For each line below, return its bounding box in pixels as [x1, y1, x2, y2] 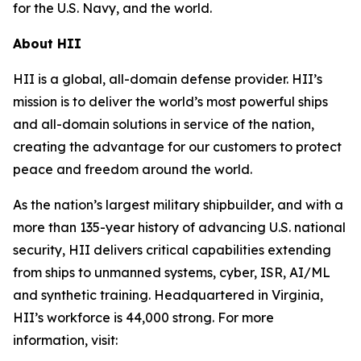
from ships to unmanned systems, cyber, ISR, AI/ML [13, 264, 330, 281]
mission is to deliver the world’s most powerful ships [13, 93, 328, 110]
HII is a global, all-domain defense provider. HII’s [13, 71, 322, 88]
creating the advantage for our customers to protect [13, 139, 342, 156]
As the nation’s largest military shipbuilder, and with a [13, 197, 343, 214]
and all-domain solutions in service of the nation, [13, 116, 314, 133]
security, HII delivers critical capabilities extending [13, 242, 331, 259]
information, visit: [13, 332, 118, 349]
